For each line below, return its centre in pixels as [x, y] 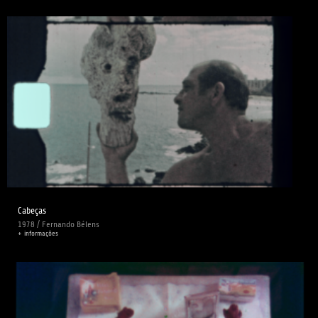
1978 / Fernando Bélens [59, 225]
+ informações [38, 234]
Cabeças [32, 211]
